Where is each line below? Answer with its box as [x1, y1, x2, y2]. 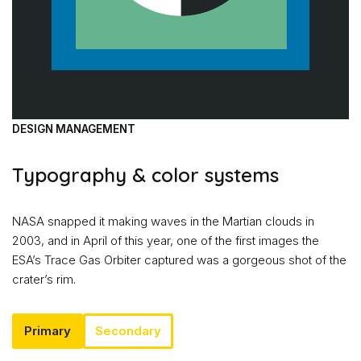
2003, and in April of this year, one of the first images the [12, 232, 319, 248]
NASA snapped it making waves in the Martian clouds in [12, 213, 314, 229]
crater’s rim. [12, 271, 76, 287]
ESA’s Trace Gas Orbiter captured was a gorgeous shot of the [12, 251, 346, 268]
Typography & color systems [12, 162, 279, 187]
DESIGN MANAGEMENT [12, 122, 135, 135]
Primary [24, 322, 71, 338]
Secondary [95, 322, 161, 338]
